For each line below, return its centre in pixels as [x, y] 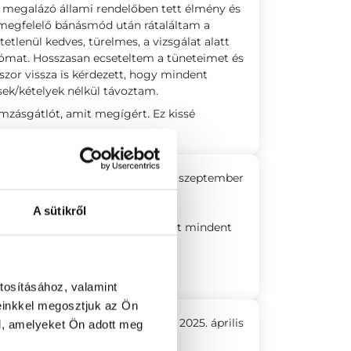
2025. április [212, 323]
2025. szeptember [195, 178]
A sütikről [60, 211]
